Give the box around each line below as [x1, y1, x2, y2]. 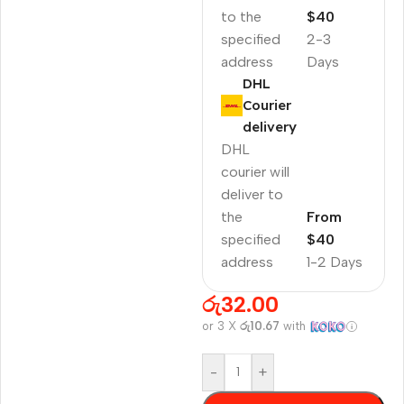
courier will [221, 162, 289, 180]
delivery [243, 117, 297, 135]
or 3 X [202, 318, 240, 333]
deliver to [221, 185, 283, 203]
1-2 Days [306, 252, 363, 271]
